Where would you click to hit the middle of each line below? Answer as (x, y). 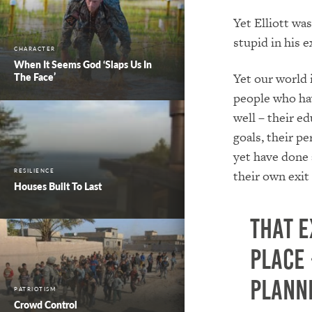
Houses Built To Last (58, 186)
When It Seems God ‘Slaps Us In (83, 64)
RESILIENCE (34, 170)
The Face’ (35, 77)
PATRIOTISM (35, 289)
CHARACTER (35, 48)
